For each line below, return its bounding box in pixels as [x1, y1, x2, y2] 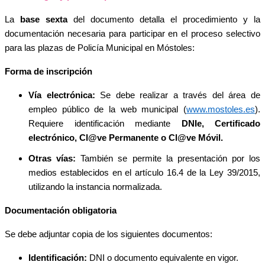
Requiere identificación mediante [28, 118, 182, 128]
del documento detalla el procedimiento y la [67, 14, 260, 24]
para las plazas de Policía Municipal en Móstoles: [5, 43, 195, 53]
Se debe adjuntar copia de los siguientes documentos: [5, 229, 212, 239]
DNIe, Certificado [181, 118, 260, 128]
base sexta [20, 14, 67, 24]
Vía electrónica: [28, 90, 95, 100]
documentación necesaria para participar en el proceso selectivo [5, 28, 260, 38]
